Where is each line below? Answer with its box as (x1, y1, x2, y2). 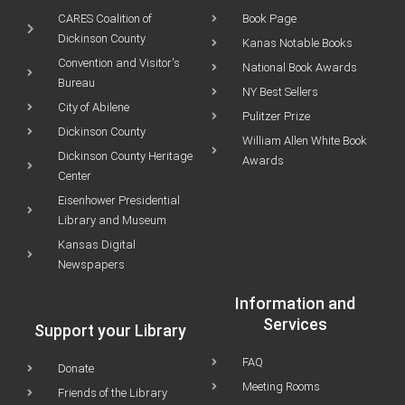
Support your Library (34, 320, 186, 340)
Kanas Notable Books (242, 35, 353, 50)
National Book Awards (242, 60, 357, 74)
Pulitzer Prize (242, 108, 310, 123)
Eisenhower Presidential (58, 193, 180, 207)
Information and (234, 293, 355, 313)
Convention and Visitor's (58, 55, 180, 70)
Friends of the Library (58, 385, 167, 400)
